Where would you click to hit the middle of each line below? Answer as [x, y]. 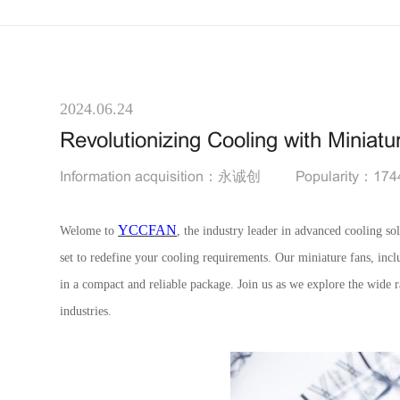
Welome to [89, 230]
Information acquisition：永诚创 [161, 177]
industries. [86, 311]
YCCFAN [148, 229]
